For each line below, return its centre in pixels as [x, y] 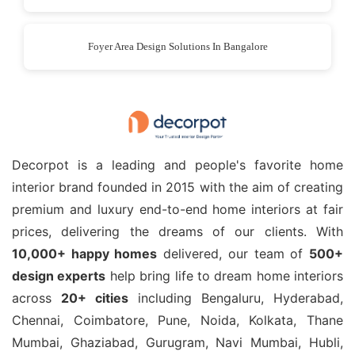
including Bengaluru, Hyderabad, [236, 298]
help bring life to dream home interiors [224, 276]
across [36, 298]
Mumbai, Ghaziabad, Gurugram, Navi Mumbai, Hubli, [177, 343]
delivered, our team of [233, 254]
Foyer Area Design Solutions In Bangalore [177, 46]
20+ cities [95, 298]
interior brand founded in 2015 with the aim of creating [177, 187]
